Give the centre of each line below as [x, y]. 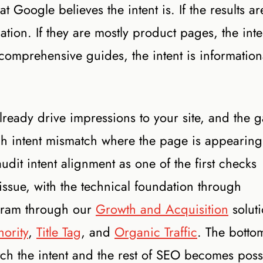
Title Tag [59, 232]
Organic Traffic [156, 232]
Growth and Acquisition [162, 209]
